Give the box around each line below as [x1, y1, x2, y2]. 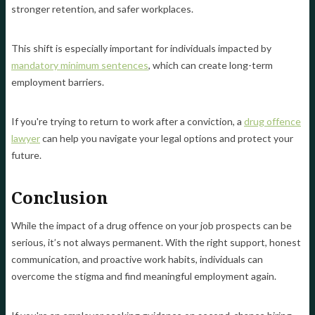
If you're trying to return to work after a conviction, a [11, 115, 244, 128]
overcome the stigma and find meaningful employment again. [11, 270, 276, 283]
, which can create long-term [148, 59, 273, 72]
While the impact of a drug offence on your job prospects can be [11, 219, 292, 232]
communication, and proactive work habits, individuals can [11, 253, 263, 266]
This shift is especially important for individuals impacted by [11, 42, 271, 55]
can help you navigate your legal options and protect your [40, 132, 293, 145]
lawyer [11, 132, 40, 145]
